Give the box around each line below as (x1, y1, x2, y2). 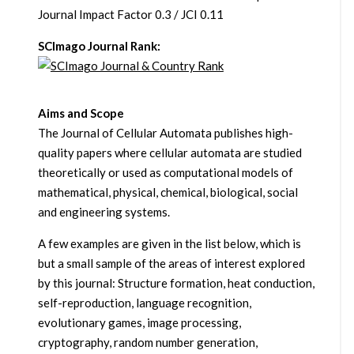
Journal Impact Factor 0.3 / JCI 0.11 (37, 7, 224, 22)
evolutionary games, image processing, (37, 315, 241, 330)
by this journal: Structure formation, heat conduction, (37, 276, 314, 291)
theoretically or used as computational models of (37, 165, 293, 180)
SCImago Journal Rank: (37, 39, 160, 54)
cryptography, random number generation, (37, 335, 258, 350)
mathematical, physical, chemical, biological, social (37, 185, 298, 200)
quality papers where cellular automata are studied (37, 145, 302, 160)
